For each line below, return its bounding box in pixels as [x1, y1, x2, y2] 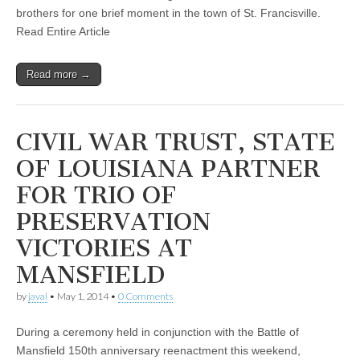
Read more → [27, 68, 91, 81]
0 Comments [118, 290, 173, 303]
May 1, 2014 [57, 290, 108, 303]
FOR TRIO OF [16, 181, 176, 211]
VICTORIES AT [16, 234, 192, 264]
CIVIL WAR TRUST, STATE [16, 128, 335, 157]
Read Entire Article [16, 25, 110, 39]
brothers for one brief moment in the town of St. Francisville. [16, 6, 321, 20]
